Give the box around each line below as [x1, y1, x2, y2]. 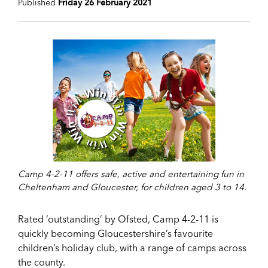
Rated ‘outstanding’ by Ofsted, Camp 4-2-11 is [18, 212, 218, 225]
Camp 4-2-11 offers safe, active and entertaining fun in [18, 167, 244, 179]
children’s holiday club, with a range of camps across [18, 241, 246, 254]
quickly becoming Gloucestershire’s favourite [18, 227, 213, 239]
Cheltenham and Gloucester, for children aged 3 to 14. [18, 181, 246, 193]
